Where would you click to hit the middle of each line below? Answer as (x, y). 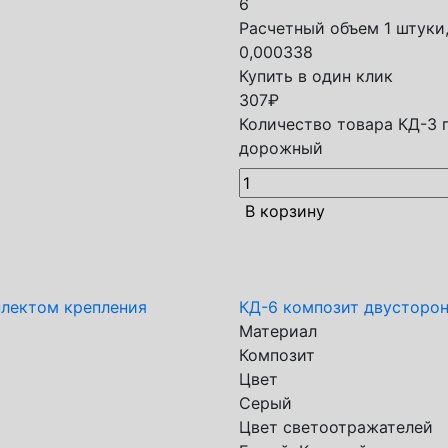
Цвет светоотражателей (336, 427)
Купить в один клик (316, 76)
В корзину (285, 211)
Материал (278, 331)
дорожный (281, 148)
